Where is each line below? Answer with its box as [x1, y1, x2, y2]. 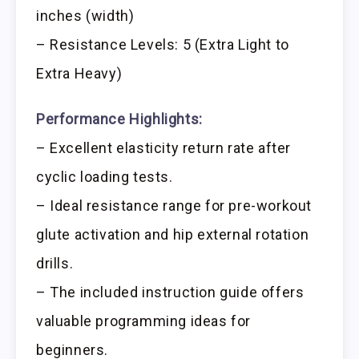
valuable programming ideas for [36, 313, 252, 330]
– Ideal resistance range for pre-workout [36, 197, 313, 215]
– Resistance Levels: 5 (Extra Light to [36, 36, 289, 54]
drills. [36, 255, 74, 272]
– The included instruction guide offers [36, 284, 305, 301]
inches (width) [36, 7, 135, 25]
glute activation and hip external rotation [36, 226, 309, 244]
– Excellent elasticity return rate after [36, 139, 292, 157]
